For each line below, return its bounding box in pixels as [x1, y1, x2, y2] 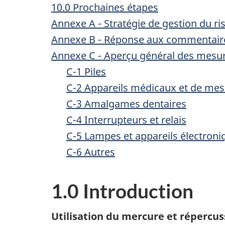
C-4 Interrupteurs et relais [66, 113, 186, 127]
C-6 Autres [66, 145, 115, 159]
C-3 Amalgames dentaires [66, 96, 186, 110]
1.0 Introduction [51, 179, 193, 202]
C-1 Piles [66, 64, 106, 78]
